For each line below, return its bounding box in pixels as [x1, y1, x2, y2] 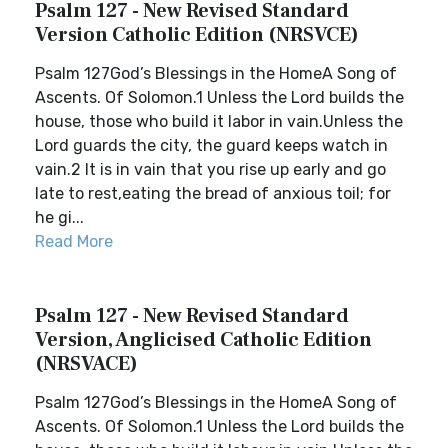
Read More [35, 232, 113, 251]
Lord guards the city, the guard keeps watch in [35, 136, 388, 155]
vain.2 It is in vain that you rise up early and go [35, 160, 386, 179]
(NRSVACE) [35, 351, 138, 377]
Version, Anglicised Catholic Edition [35, 327, 372, 353]
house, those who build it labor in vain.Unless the [35, 112, 403, 131]
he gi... [35, 208, 84, 227]
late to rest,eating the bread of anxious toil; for [35, 184, 391, 203]
